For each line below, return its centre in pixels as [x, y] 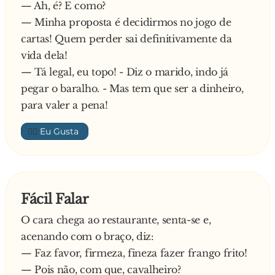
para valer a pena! [64, 105]
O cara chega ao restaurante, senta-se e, [116, 219]
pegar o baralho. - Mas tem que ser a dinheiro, [132, 88]
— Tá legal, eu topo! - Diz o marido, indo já [125, 72]
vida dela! [44, 55]
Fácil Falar [55, 199]
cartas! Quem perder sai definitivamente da [126, 38]
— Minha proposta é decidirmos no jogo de [126, 22]
